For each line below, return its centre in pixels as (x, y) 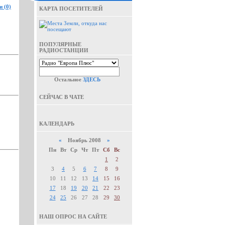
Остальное (69, 79)
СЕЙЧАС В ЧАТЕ (62, 97)
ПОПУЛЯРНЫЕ (60, 44)
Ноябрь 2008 (84, 140)
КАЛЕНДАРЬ (57, 124)
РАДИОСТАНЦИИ (64, 50)
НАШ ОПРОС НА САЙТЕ (73, 216)
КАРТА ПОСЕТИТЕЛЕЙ (71, 9)
